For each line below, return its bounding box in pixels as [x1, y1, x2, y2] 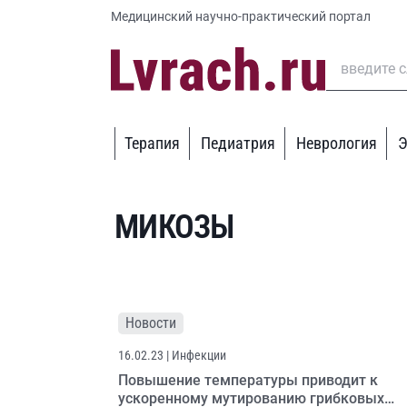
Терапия [124, 134, 180, 153]
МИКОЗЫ [114, 208, 234, 246]
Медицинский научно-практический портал [111, 9, 371, 24]
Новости [125, 314, 176, 332]
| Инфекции [166, 348, 226, 362]
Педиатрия [201, 134, 276, 153]
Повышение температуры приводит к [118, 372, 378, 389]
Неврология [296, 134, 378, 153]
